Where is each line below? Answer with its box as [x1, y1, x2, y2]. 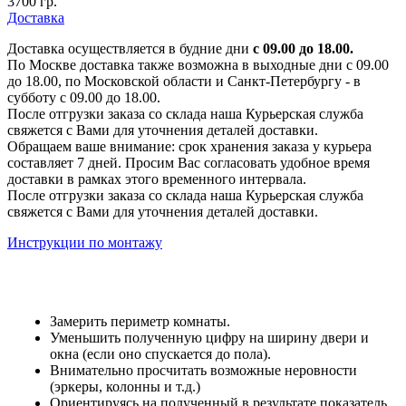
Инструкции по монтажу [7, 234, 162, 250]
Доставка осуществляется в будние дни [7, 40, 253, 56]
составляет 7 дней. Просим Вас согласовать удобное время [7, 154, 370, 170]
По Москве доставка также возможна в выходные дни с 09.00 [7, 56, 389, 72]
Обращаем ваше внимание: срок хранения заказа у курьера [7, 138, 372, 154]
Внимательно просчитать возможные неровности [50, 362, 357, 378]
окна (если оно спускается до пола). [50, 345, 275, 362]
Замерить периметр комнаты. [50, 313, 230, 329]
